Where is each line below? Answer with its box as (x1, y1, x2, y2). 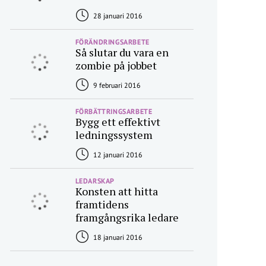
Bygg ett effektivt (75, 115, 160, 129)
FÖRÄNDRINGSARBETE (75, 37, 150, 46)
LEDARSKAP (75, 176, 115, 185)
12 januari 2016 (91, 150, 142, 159)
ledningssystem (75, 128, 153, 142)
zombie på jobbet (75, 58, 157, 72)
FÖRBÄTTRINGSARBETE (75, 107, 153, 116)
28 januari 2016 (91, 11, 142, 20)
